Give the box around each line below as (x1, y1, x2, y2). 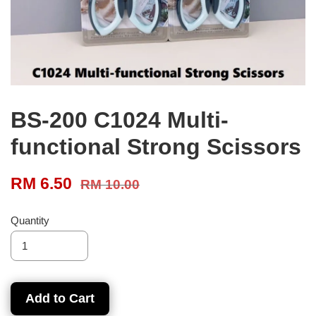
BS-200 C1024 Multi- (11, 107, 229, 133)
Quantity (11, 214, 49, 226)
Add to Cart (25, 291, 95, 305)
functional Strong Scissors (11, 133, 301, 159)
